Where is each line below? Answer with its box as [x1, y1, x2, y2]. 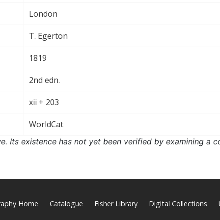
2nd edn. [29, 74, 60, 85]
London [29, 8, 57, 19]
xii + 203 [29, 96, 59, 108]
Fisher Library [94, 198, 137, 208]
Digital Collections [148, 198, 207, 208]
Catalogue [49, 198, 83, 208]
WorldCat [29, 118, 63, 130]
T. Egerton [29, 30, 68, 41]
